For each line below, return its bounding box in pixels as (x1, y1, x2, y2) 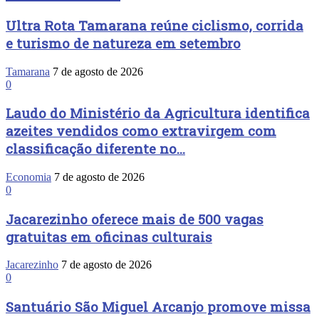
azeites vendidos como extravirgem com (6, 122, 276, 140)
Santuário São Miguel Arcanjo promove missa (6, 298, 310, 316)
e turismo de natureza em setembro (6, 33, 241, 52)
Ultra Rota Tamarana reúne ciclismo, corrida (6, 16, 303, 34)
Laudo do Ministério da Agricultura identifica (6, 104, 310, 122)
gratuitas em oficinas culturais (6, 227, 212, 246)
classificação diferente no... (6, 140, 185, 158)
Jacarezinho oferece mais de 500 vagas (6, 209, 263, 228)
